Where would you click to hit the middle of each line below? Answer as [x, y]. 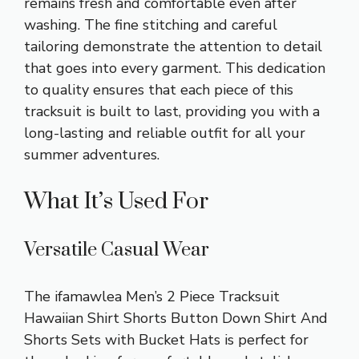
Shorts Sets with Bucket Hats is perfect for [166, 339]
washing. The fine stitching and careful [151, 24]
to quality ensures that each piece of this [159, 89]
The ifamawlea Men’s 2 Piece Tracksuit [152, 296]
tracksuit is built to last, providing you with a [172, 111]
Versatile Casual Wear [117, 250]
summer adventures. [92, 154]
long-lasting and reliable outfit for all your [165, 133]
